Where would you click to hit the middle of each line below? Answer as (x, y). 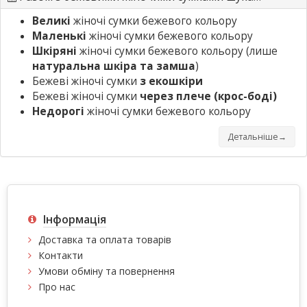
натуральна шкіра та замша (114, 66)
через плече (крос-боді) (208, 96)
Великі (51, 21)
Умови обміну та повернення (107, 271)
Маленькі (59, 36)
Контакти (61, 255)
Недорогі (58, 111)
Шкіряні (54, 51)
